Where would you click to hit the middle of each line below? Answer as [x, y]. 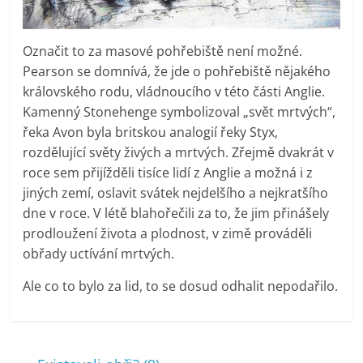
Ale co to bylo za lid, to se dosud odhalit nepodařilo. [181, 286]
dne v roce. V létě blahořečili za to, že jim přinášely [176, 214]
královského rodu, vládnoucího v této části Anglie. [174, 92]
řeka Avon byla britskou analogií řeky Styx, [151, 132]
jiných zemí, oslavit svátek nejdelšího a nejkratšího [176, 193]
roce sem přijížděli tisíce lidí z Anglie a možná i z [168, 173]
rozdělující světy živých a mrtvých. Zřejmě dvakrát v [179, 153]
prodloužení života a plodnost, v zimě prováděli [168, 234]
